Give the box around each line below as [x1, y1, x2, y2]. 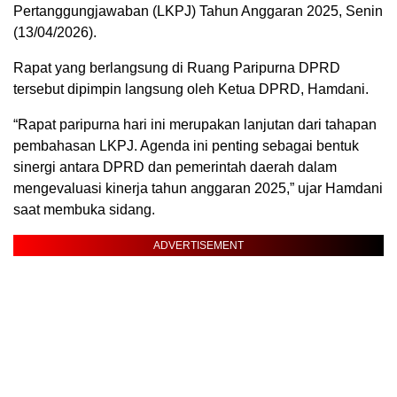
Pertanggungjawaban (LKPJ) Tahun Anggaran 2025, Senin [13, 4, 383, 19]
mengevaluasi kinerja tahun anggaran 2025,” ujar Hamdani [13, 181, 383, 196]
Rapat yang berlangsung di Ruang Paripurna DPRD [13, 60, 340, 75]
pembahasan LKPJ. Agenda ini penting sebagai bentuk [13, 138, 359, 153]
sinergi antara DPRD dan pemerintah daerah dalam [13, 160, 337, 175]
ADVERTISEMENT [153, 239, 244, 252]
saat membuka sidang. [13, 202, 155, 217]
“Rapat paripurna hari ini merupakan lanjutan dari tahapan [13, 117, 377, 132]
